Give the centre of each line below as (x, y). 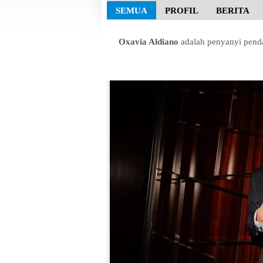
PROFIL (182, 11)
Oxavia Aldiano (149, 42)
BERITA (233, 11)
